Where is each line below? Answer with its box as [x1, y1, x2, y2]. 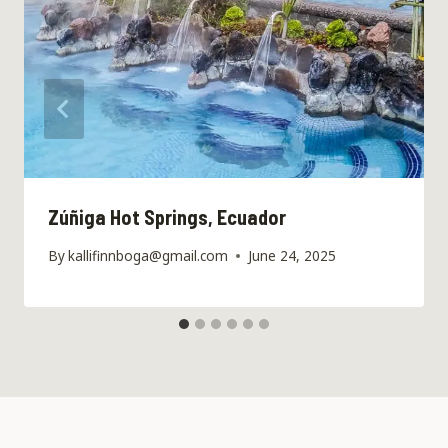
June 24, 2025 [248, 246, 337, 266]
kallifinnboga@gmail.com [68, 246, 229, 266]
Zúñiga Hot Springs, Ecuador [48, 204, 286, 229]
